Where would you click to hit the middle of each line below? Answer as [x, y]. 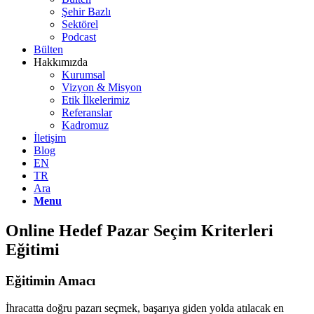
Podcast [79, 37]
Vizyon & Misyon [102, 87]
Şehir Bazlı [86, 12]
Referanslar [87, 112]
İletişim [50, 138]
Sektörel [80, 24]
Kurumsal [83, 75]
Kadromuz [85, 125]
